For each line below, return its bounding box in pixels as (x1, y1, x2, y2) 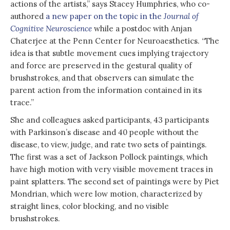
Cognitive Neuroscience (10, 23, 92, 33)
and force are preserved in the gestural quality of (10, 60, 192, 70)
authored (10, 11, 46, 21)
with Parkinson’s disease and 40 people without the (10, 127, 199, 137)
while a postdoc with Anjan (92, 23, 192, 33)
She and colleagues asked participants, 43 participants (10, 114, 209, 125)
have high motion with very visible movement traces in (10, 164, 213, 174)
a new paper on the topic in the (46, 11, 164, 21)
